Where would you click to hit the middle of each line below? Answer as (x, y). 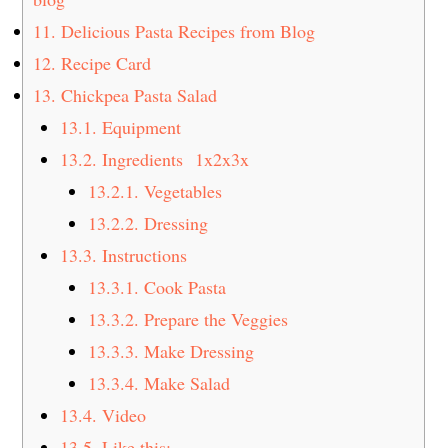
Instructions (145, 254)
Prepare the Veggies (213, 318)
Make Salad (184, 382)
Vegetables (180, 190)
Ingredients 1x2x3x (173, 158)
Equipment (139, 126)
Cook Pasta (182, 286)
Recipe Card (104, 62)
